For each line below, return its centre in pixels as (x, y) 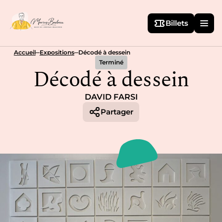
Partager (117, 112)
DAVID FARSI (111, 97)
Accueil (25, 52)
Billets (177, 23)
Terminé (111, 62)
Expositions (57, 52)
